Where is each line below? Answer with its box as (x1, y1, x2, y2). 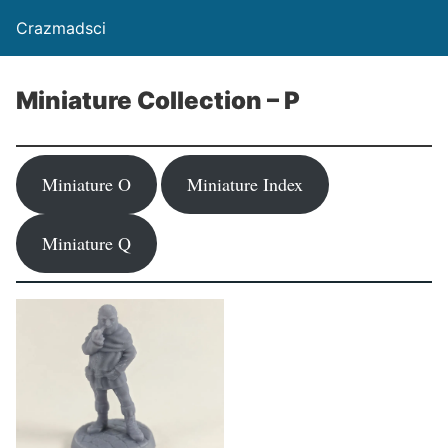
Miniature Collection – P (16, 86, 300, 115)
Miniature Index (186, 172, 303, 196)
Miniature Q (41, 231, 131, 255)
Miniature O (41, 172, 131, 196)
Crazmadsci (16, 18, 106, 38)
